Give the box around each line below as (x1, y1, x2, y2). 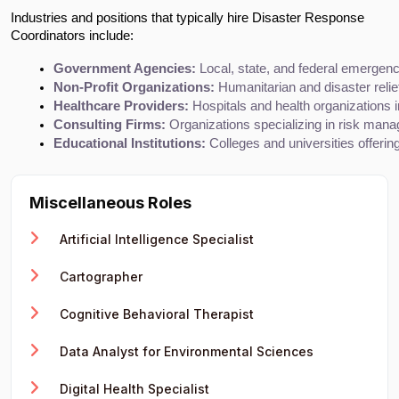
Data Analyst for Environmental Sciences (56, 343, 313, 359)
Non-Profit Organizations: (53, 79, 215, 94)
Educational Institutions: (53, 135, 206, 151)
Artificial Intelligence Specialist (56, 231, 254, 247)
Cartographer (56, 268, 142, 284)
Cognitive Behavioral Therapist (56, 305, 254, 322)
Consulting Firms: (53, 117, 166, 132)
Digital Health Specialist (56, 380, 209, 396)
